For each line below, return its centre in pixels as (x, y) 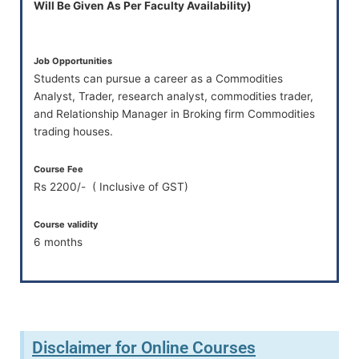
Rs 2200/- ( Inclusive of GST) (111, 186)
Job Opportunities (73, 61)
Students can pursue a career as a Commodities (158, 78)
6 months (58, 242)
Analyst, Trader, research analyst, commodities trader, (173, 96)
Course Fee (58, 169)
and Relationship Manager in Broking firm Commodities (174, 113)
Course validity (65, 224)
